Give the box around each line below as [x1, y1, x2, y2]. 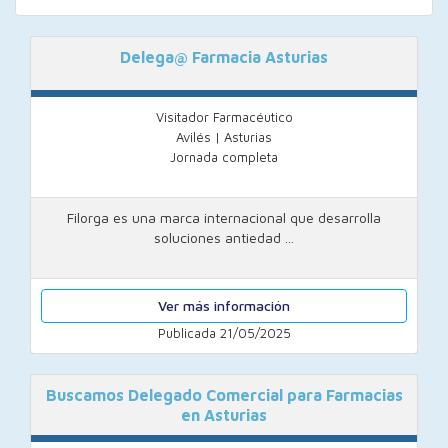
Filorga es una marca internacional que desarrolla [67, 209, 381, 226]
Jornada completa [170, 149, 278, 165]
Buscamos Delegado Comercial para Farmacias [45, 386, 403, 404]
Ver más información [158, 297, 290, 314]
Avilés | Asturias [176, 129, 272, 145]
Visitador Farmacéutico [155, 109, 293, 125]
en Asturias [181, 406, 267, 424]
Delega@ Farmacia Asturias [120, 48, 328, 66]
